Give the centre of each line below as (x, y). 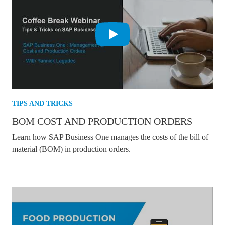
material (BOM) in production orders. (71, 149)
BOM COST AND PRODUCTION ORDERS (102, 121)
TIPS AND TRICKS (42, 103)
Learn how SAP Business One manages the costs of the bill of (110, 137)
